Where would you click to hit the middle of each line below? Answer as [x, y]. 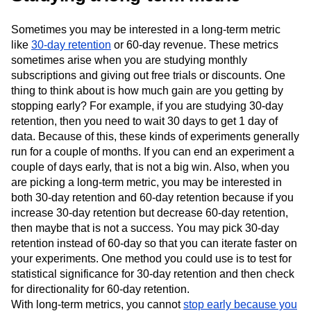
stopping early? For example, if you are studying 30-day [147, 106]
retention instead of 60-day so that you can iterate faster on [154, 243]
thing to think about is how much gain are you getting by [147, 90]
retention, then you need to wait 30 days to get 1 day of [144, 121]
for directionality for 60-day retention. [100, 289]
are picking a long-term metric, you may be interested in [146, 182]
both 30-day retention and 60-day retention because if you [152, 197]
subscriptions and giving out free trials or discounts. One [148, 75]
